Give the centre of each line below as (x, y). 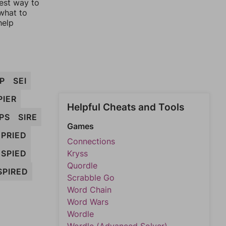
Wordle (80, 214)
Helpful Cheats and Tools (126, 107)
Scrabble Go (91, 178)
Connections (91, 141)
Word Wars (88, 202)
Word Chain (89, 190)
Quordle (82, 165)
